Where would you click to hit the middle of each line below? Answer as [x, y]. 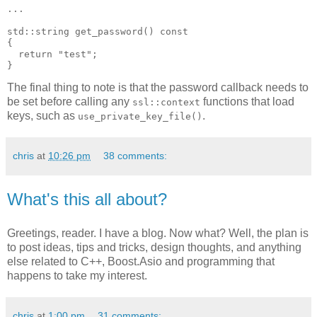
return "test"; [52, 54]
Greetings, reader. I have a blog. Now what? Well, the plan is [158, 233]
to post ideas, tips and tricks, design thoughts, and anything [154, 247]
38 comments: [136, 156]
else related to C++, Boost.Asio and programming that [141, 261]
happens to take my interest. [77, 275]
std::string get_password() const [98, 32]
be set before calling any [70, 102]
